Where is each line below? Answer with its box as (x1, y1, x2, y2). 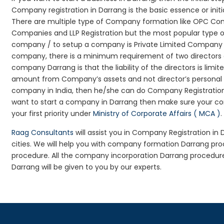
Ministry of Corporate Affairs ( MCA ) (93, 108, 221, 118)
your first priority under (11, 108, 93, 118)
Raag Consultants (11, 127, 74, 137)
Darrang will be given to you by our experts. (11, 162, 162, 172)
